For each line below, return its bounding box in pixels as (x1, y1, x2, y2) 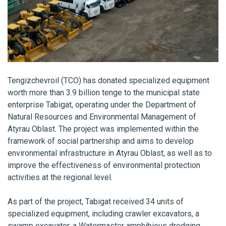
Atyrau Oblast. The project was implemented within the (8, 124, 199, 134)
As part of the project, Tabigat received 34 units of (8, 197, 184, 207)
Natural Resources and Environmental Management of (8, 112, 196, 122)
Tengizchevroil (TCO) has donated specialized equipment (8, 76, 209, 86)
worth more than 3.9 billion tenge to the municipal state (8, 88, 200, 98)
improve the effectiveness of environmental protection (8, 160, 200, 171)
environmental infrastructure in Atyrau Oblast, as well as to (8, 148, 212, 158)
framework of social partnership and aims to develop (8, 136, 194, 146)
